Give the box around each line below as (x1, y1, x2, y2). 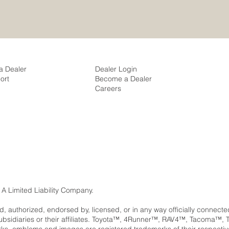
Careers (95, 83, 121, 93)
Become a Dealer (95, 74, 152, 83)
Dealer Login (95, 64, 137, 74)
